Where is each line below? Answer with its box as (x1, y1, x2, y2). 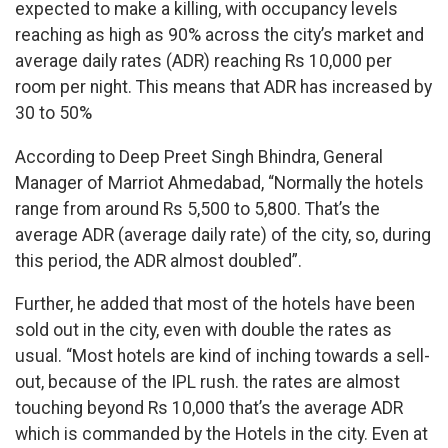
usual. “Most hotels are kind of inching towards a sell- (15, 346, 430, 367)
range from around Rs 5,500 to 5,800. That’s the (15, 198, 380, 219)
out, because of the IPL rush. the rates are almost (15, 372, 400, 393)
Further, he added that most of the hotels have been (15, 294, 415, 315)
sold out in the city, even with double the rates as (15, 320, 392, 341)
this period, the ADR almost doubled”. (15, 250, 302, 271)
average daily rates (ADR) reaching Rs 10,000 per (15, 51, 392, 72)
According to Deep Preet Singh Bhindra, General (15, 146, 383, 167)
